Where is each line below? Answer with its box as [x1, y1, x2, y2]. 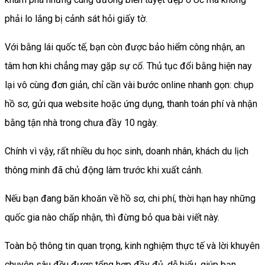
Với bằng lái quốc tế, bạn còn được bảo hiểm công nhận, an [5, 41, 245, 53]
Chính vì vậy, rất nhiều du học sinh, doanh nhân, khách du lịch [5, 145, 248, 157]
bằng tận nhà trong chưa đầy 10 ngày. [5, 117, 158, 128]
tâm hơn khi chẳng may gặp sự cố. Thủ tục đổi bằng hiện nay [5, 60, 252, 72]
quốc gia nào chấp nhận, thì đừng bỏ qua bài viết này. [5, 211, 219, 223]
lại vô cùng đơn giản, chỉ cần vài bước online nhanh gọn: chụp [5, 79, 254, 91]
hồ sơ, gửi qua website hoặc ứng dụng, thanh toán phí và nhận [5, 98, 257, 109]
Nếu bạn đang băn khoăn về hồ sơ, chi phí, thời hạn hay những [5, 192, 256, 204]
